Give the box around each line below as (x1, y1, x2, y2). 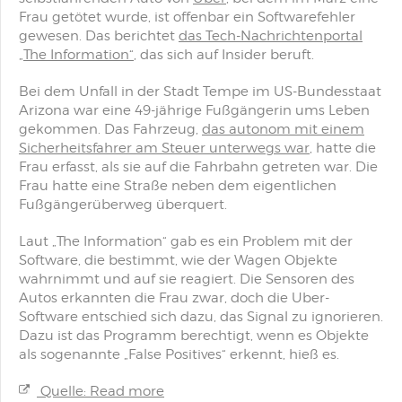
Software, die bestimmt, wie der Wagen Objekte (19, 252, 337, 268)
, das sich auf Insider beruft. (134, 47, 314, 63)
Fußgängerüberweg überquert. (19, 197, 227, 213)
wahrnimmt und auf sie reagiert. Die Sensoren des (19, 271, 354, 287)
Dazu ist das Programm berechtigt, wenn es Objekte (19, 328, 369, 344)
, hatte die (310, 140, 376, 156)
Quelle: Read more (37, 383, 164, 399)
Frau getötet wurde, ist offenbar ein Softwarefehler (19, 9, 355, 25)
